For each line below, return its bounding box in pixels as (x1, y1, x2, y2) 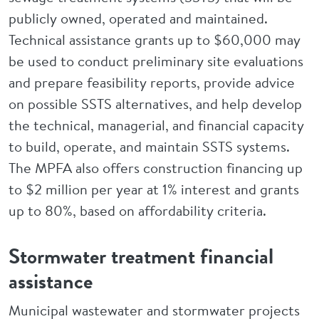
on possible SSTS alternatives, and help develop (9, 94, 302, 113)
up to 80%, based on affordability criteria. (9, 201, 266, 220)
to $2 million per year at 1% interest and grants (9, 179, 299, 199)
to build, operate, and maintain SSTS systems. (9, 137, 290, 156)
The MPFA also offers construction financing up (9, 158, 303, 177)
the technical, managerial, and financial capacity (9, 115, 304, 135)
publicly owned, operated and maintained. (9, 9, 268, 28)
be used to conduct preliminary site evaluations (9, 51, 303, 70)
